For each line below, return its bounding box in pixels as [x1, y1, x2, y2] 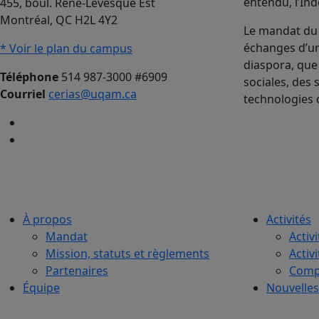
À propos [23, 211, 72, 227]
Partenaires [46, 262, 108, 278]
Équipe [23, 279, 60, 296]
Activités [266, 211, 311, 227]
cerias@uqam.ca [48, 85, 137, 102]
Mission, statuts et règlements [46, 245, 209, 261]
